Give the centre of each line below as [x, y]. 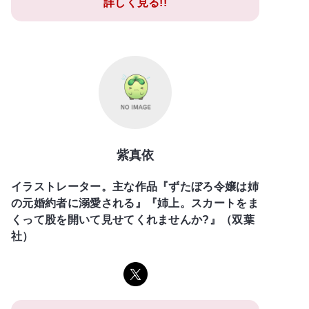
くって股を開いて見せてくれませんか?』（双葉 [133, 219]
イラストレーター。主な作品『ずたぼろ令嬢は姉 [135, 186]
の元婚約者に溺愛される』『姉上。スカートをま [135, 203]
